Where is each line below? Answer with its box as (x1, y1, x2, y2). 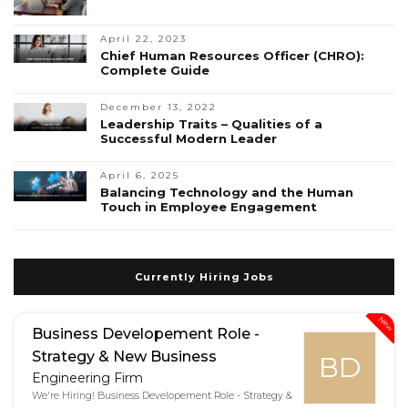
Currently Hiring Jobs (134, 270, 274, 284)
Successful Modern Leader (100, 131, 277, 147)
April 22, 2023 (100, 33, 187, 46)
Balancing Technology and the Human (100, 185, 353, 200)
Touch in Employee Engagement (100, 199, 317, 215)
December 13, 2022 (100, 101, 217, 114)
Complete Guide (100, 63, 209, 78)
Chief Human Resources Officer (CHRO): (100, 48, 364, 64)
